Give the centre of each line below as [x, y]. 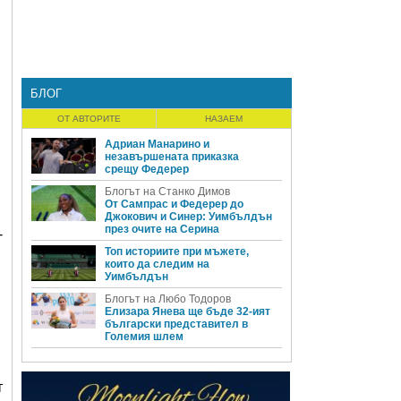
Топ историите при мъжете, [177, 252]
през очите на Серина [162, 229]
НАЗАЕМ [224, 119]
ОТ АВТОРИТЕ [89, 119]
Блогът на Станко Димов [167, 192]
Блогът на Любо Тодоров [168, 299]
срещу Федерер [147, 169]
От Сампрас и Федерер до [174, 204]
